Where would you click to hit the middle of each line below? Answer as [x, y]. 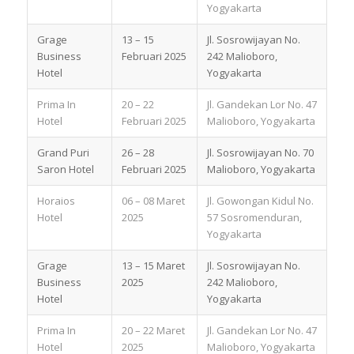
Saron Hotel [65, 169]
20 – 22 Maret [153, 330]
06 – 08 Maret [153, 200]
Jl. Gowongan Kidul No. [260, 200]
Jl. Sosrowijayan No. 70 [261, 152]
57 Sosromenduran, [254, 217]
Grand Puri [63, 152]
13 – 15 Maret [153, 265]
